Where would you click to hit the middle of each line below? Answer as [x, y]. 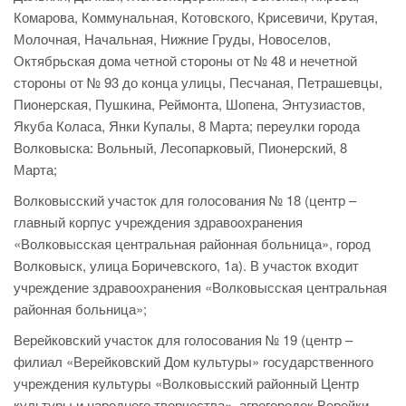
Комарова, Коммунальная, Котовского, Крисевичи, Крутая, [196, 17]
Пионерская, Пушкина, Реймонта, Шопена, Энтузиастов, [189, 104]
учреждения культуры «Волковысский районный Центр [186, 383]
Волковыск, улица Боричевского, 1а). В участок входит [186, 266]
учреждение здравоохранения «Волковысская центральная [200, 287]
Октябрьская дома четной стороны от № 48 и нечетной [185, 61]
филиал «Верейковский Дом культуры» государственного [193, 362]
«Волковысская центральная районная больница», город [192, 244]
